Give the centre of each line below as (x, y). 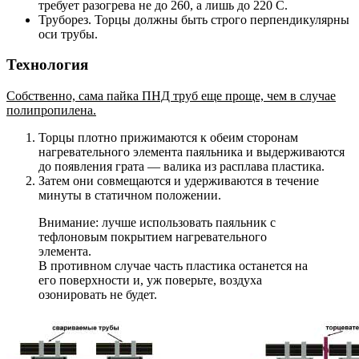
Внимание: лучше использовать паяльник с (157, 222)
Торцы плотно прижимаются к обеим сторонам (168, 137)
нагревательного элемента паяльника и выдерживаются (192, 151)
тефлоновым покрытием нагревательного (153, 236)
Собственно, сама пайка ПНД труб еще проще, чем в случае (171, 95)
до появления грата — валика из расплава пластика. (182, 166)
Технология (47, 65)
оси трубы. (68, 34)
